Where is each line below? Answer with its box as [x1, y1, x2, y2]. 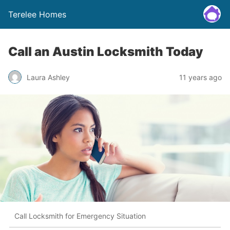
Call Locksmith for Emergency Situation [14, 212, 146, 221]
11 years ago [179, 72, 222, 82]
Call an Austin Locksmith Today [8, 44, 203, 59]
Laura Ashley [27, 72, 70, 82]
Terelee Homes [8, 9, 66, 20]
